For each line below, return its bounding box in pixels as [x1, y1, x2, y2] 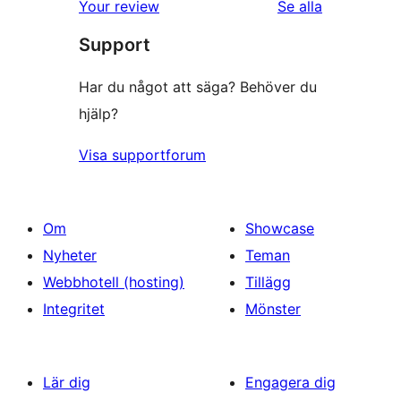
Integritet [43, 300, 105, 319]
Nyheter [43, 246, 97, 265]
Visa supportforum [79, 146, 206, 165]
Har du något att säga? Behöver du [79, 78, 317, 97]
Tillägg [245, 273, 291, 292]
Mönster [245, 300, 301, 319]
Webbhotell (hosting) [43, 273, 184, 292]
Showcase [245, 219, 314, 238]
